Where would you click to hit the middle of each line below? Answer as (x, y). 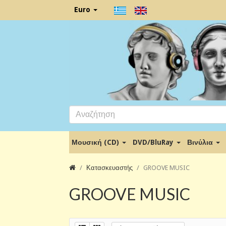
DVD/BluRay (154, 142)
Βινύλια (201, 142)
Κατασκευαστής (109, 167)
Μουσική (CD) (96, 142)
